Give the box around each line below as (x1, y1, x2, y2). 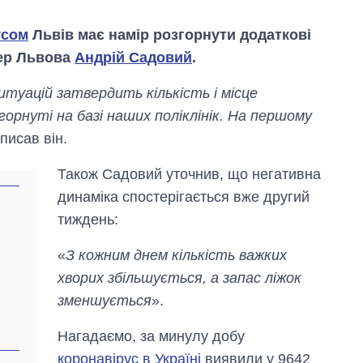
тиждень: (58, 211, 119, 228)
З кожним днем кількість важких (66, 247, 288, 264)
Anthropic (238, 327, 293, 342)
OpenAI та (238, 312, 298, 327)
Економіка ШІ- (238, 250, 322, 265)
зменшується (58, 293, 152, 310)
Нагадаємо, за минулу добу (58, 328, 246, 345)
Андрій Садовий (75, 49, 192, 66)
